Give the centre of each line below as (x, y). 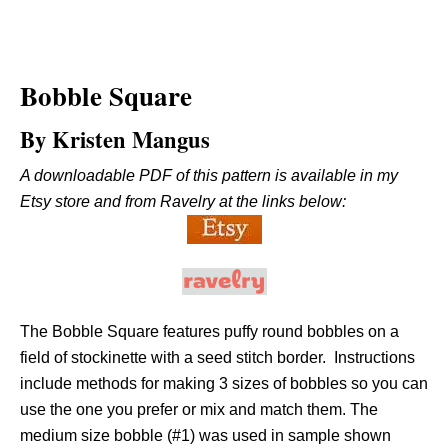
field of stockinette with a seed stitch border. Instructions (217, 357)
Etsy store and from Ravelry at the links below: (183, 201)
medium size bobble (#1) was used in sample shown (205, 435)
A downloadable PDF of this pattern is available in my (209, 175)
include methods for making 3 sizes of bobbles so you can (224, 383)
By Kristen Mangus (115, 139)
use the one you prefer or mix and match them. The (199, 409)
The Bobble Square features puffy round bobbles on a (209, 331)
